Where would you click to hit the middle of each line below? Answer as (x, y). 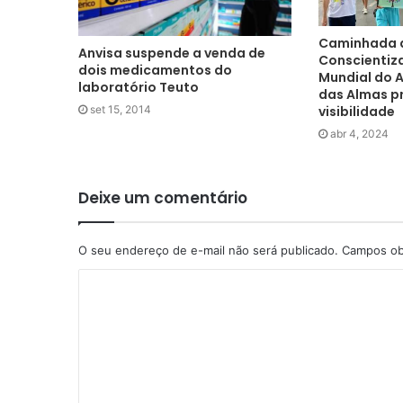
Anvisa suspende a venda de (172, 53)
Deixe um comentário (163, 197)
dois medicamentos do (155, 70)
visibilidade (356, 111)
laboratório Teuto (139, 87)
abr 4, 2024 (359, 133)
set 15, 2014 (121, 109)
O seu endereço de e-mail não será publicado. (208, 250)
